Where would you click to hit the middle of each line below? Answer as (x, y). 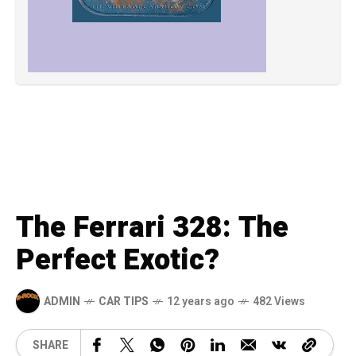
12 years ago (201, 301)
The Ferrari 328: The (152, 228)
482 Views (279, 301)
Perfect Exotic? (118, 261)
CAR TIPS (124, 301)
